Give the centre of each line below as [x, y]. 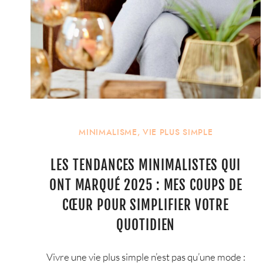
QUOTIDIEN [146, 225]
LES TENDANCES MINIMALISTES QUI [146, 165]
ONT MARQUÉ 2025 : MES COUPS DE [146, 185]
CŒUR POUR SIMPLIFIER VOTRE [146, 205]
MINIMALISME [108, 133]
